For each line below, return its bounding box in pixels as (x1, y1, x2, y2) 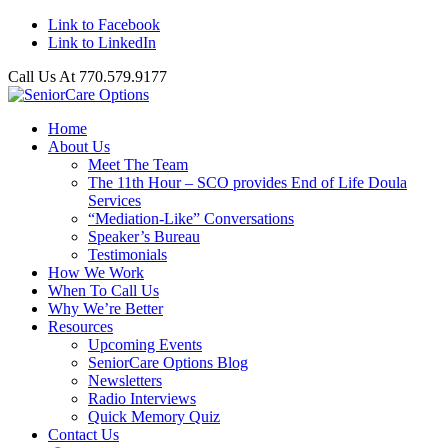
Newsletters (88, 372, 162, 389)
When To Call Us (48, 282, 159, 299)
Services (88, 192, 141, 209)
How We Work (48, 264, 144, 281)
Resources (48, 318, 113, 335)
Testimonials (88, 246, 167, 263)
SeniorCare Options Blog (88, 354, 248, 371)
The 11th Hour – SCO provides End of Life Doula (88, 174, 407, 191)
